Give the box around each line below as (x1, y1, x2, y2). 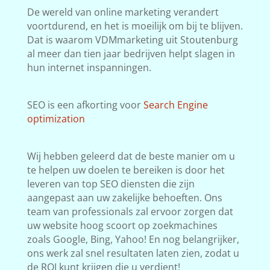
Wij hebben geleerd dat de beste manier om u (27, 149, 235, 163)
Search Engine (143, 98, 208, 111)
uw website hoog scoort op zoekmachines (27, 219, 218, 232)
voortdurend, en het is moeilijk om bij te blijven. (27, 19, 243, 33)
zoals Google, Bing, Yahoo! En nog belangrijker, (27, 233, 239, 246)
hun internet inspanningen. (27, 61, 151, 74)
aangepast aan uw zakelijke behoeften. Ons (27, 191, 222, 204)
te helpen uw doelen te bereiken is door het (27, 163, 225, 177)
